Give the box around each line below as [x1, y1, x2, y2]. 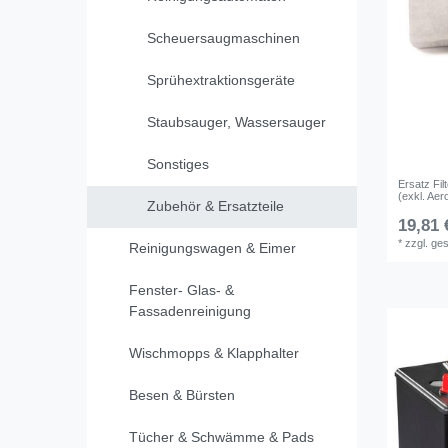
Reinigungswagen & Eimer [129, 240, 296, 257]
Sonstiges [146, 156, 209, 173]
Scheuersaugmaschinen [146, 30, 300, 47]
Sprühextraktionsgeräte [146, 72, 295, 89]
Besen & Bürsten [129, 387, 235, 404]
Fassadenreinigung [129, 303, 251, 320]
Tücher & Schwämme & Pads [129, 429, 314, 446]
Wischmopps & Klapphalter [129, 345, 299, 362]
